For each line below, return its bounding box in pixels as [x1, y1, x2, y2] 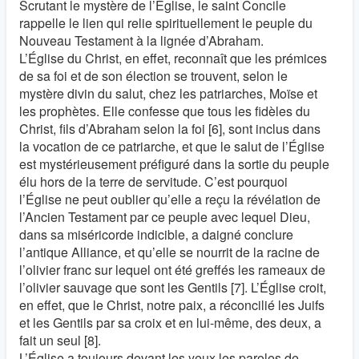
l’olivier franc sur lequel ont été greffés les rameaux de [19, 260, 325, 279]
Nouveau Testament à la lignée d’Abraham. [19, 31, 264, 50]
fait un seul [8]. [19, 331, 101, 349]
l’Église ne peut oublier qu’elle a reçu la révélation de [19, 190, 321, 208]
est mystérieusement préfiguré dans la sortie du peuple [19, 155, 329, 173]
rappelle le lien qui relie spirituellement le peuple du [19, 14, 313, 32]
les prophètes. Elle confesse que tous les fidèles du [19, 102, 310, 120]
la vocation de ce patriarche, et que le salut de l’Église [19, 137, 325, 155]
